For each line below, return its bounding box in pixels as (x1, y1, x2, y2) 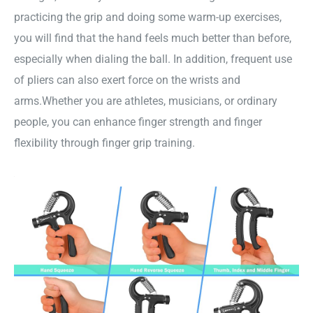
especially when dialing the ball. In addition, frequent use (14, 52, 292, 66)
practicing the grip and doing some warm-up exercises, (14, 10, 282, 24)
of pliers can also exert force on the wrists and (14, 73, 240, 87)
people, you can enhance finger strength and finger (14, 115, 262, 129)
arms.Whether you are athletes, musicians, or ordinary (14, 94, 277, 108)
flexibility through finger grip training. (14, 136, 195, 150)
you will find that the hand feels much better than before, (14, 31, 291, 45)
